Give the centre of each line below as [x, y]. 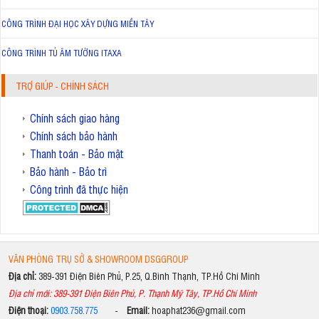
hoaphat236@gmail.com [202, 310]
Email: [138, 310]
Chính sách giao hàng [75, 118]
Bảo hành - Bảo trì [68, 172]
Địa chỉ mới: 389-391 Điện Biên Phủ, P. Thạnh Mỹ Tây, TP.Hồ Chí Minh [132, 293]
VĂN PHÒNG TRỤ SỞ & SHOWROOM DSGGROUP [98, 259]
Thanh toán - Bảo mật [77, 154]
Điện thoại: [29, 310]
